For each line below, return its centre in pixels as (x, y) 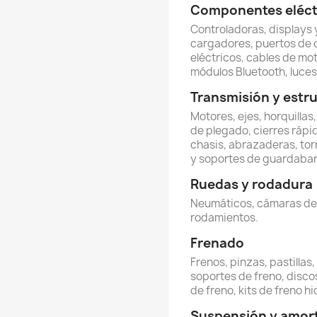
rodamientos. (224, 218)
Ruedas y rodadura (252, 185)
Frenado (217, 243)
